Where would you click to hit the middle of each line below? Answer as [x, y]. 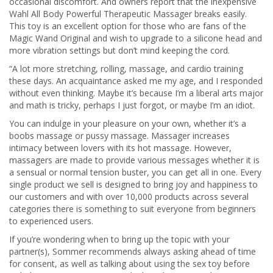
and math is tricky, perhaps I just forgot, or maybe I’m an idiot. [132, 105]
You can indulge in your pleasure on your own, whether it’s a [128, 123]
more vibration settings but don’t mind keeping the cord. [119, 50]
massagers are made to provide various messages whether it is [134, 160]
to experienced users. [51, 221]
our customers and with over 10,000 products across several [129, 197]
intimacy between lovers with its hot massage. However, [120, 148]
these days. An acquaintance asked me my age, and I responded [136, 81]
